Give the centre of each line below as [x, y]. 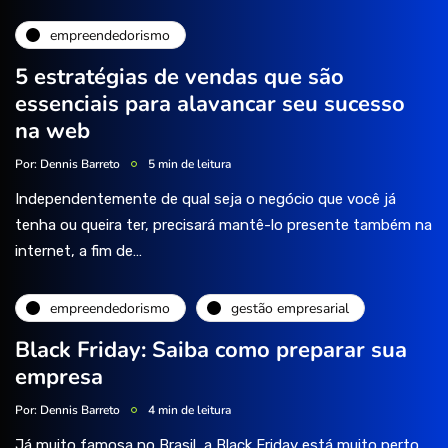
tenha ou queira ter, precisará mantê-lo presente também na [223, 225]
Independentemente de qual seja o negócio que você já [205, 199]
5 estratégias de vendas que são [179, 77]
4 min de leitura [189, 410]
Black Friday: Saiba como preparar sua [211, 350]
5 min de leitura [189, 164]
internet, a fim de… [78, 251]
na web [52, 131]
